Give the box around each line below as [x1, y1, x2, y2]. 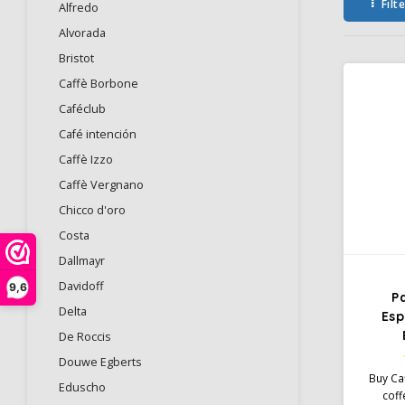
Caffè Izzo [59, 152, 113, 167]
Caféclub [59, 101, 106, 117]
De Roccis [59, 329, 111, 344]
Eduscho [59, 380, 106, 395]
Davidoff [59, 278, 104, 294]
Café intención [59, 127, 137, 142]
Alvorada [59, 25, 106, 41]
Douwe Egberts [59, 354, 142, 370]
